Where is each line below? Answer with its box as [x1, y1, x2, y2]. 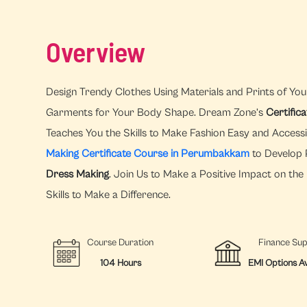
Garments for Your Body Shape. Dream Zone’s [46, 106, 267, 119]
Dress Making [46, 167, 110, 180]
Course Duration [87, 236, 154, 248]
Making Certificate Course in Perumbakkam [46, 147, 250, 160]
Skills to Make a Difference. [46, 188, 171, 201]
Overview [46, 34, 146, 68]
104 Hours [99, 257, 141, 269]
